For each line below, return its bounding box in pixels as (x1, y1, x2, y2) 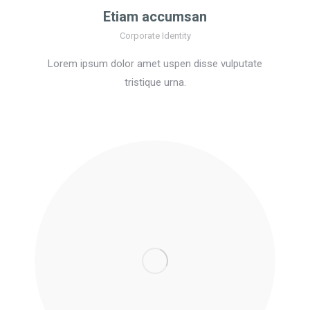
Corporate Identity (119, 30, 191, 42)
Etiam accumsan (103, 8, 207, 26)
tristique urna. (124, 76, 186, 89)
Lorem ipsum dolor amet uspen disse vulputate (48, 57, 262, 71)
